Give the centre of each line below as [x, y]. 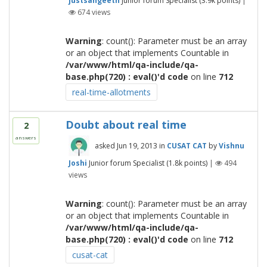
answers [26, 137]
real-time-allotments [111, 92]
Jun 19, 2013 [137, 146]
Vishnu [231, 146]
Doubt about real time [126, 125]
